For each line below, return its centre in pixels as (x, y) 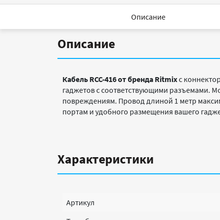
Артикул (81, 202)
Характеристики (106, 159)
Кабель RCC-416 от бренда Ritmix (120, 79)
